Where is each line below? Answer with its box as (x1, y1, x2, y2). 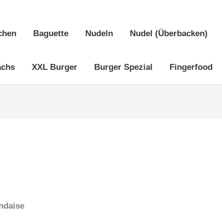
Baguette (33, 29, 68, 38)
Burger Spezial (94, 62, 153, 72)
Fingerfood (169, 62, 213, 72)
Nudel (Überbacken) (130, 29, 208, 38)
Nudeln (85, 29, 113, 38)
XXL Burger (32, 62, 77, 72)
